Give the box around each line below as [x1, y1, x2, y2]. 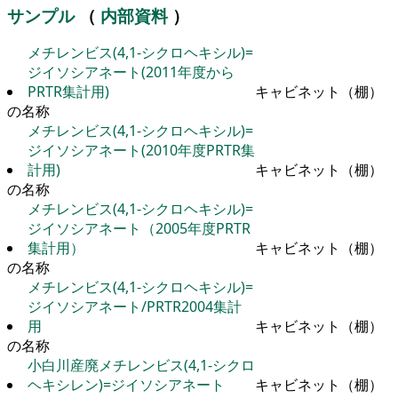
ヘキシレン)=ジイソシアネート [28, 374, 225, 394]
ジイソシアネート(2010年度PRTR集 [28, 139, 255, 160]
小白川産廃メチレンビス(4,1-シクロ [28, 354, 255, 375]
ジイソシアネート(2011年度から [28, 61, 235, 82]
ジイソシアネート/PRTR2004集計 [28, 296, 242, 316]
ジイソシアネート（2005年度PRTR [28, 218, 251, 238]
